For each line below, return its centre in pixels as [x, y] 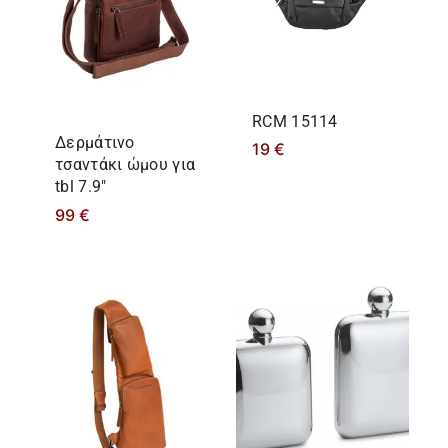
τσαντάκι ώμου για [125, 165]
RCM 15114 [295, 121]
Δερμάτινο [95, 143]
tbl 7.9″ [81, 187]
